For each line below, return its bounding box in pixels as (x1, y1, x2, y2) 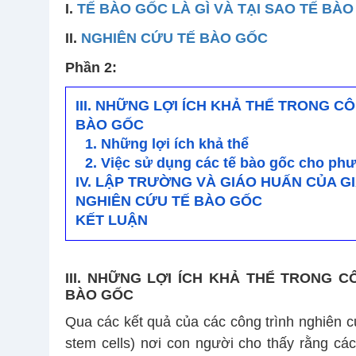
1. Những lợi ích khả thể (85, 136, 249, 153)
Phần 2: (65, 60, 117, 76)
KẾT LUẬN (75, 212, 148, 229)
